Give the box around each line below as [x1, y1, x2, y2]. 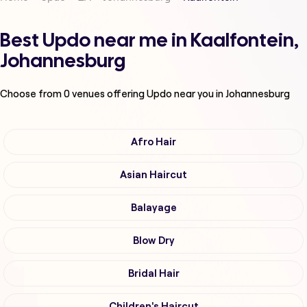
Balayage [130, 202, 177, 214]
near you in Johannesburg [174, 87, 290, 101]
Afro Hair [131, 136, 176, 148]
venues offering [70, 87, 147, 101]
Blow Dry [132, 235, 175, 247]
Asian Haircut [120, 169, 187, 181]
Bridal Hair [127, 268, 180, 280]
